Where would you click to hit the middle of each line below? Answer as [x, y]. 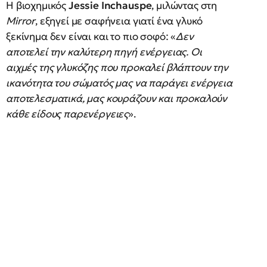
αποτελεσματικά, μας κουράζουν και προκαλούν [117, 98]
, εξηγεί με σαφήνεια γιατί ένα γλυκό [119, 21]
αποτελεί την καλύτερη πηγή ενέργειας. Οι [104, 52]
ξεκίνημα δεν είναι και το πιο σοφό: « [91, 36]
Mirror [21, 21]
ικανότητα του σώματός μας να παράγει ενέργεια [119, 83]
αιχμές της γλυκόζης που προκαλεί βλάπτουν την [117, 67]
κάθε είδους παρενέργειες [67, 114]
